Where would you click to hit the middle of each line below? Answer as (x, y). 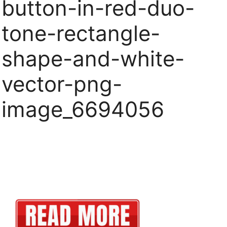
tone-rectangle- (81, 33)
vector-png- (62, 84)
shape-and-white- (93, 59)
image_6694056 (83, 109)
